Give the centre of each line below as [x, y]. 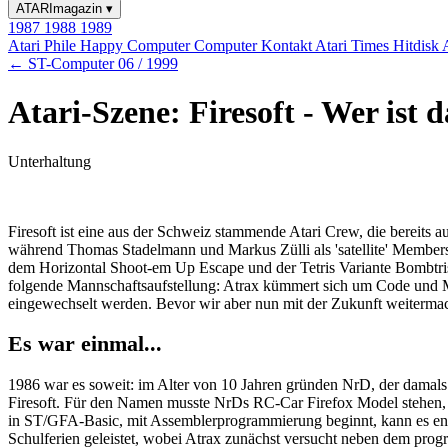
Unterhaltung [49, 161]
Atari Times [354, 45]
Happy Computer [137, 45]
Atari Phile [44, 45]
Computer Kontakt [254, 45]
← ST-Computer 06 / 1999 [93, 63]
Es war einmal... [85, 344]
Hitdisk [417, 45]
